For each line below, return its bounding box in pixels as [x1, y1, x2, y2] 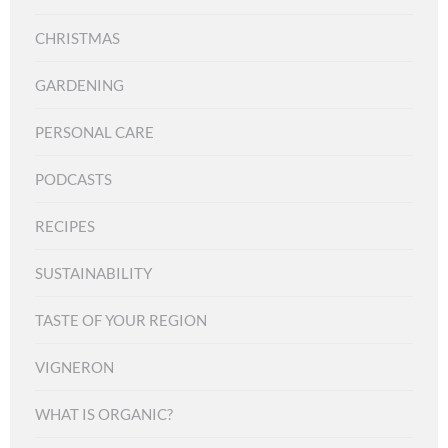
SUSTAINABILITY [35, 264, 152, 283]
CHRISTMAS [35, 29, 120, 48]
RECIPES [35, 217, 95, 236]
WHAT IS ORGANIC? [35, 405, 173, 424]
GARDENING [35, 76, 124, 95]
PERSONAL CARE [35, 123, 154, 142]
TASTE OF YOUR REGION [35, 311, 207, 330]
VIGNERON [35, 358, 114, 377]
